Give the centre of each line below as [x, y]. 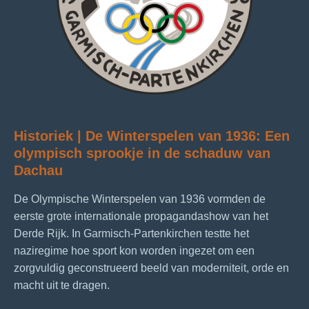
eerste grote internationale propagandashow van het [141, 216]
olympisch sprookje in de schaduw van [142, 153]
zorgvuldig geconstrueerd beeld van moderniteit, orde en [151, 268]
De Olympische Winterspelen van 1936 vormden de [140, 199]
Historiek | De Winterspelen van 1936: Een [152, 136]
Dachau [38, 170]
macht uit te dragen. [62, 285]
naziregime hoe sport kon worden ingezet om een [134, 250]
